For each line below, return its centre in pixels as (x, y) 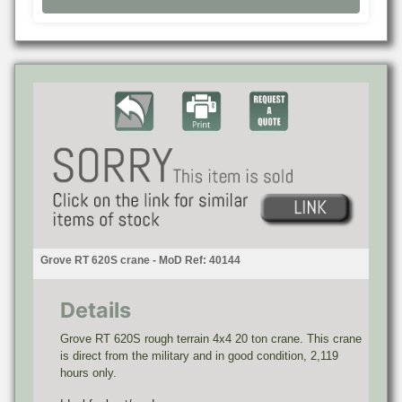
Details (96, 310)
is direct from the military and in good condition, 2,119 (199, 356)
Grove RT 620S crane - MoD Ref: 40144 (140, 261)
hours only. (88, 373)
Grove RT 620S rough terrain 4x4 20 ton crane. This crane (211, 339)
